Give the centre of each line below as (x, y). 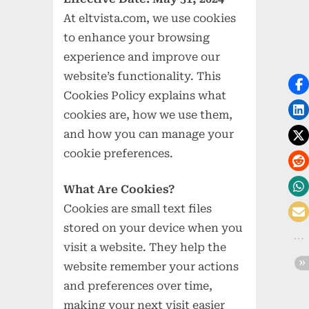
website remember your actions (151, 267)
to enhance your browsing (137, 38)
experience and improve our (142, 57)
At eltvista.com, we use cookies (150, 19)
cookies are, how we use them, (148, 115)
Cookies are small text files (138, 209)
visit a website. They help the (145, 248)
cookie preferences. (119, 154)
